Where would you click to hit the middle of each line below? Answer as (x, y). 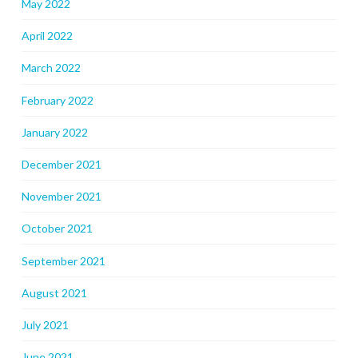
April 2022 (47, 36)
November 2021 (61, 197)
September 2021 (63, 261)
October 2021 (57, 229)
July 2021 (45, 324)
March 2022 (51, 68)
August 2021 (54, 292)
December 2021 (61, 164)
